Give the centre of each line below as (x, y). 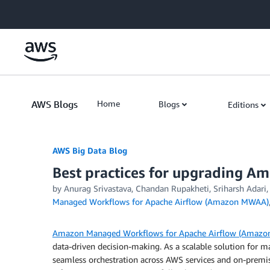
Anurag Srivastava (98, 188)
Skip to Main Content (46, 12)
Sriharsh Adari (240, 188)
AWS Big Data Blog (90, 150)
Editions (243, 105)
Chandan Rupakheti (172, 188)
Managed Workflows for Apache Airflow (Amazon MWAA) (161, 202)
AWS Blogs (55, 104)
